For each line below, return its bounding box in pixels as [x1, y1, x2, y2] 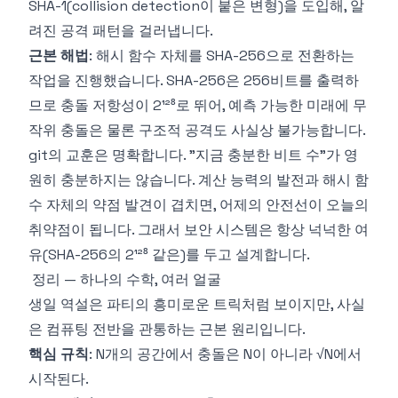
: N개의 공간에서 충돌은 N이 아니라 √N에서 [89, 345, 362, 363]
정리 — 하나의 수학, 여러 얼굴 [32, 270, 221, 289]
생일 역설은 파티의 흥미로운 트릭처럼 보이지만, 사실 [28, 295, 365, 314]
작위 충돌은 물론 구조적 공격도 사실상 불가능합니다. [28, 121, 366, 139]
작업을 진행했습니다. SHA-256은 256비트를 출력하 [28, 71, 359, 90]
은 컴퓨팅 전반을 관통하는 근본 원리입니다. [28, 320, 306, 338]
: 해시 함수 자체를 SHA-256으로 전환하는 [89, 46, 354, 65]
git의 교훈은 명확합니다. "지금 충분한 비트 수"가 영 [28, 146, 358, 164]
